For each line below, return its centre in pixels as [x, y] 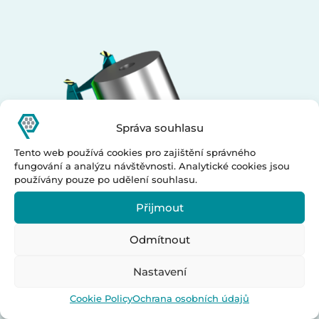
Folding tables [159, 290]
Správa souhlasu [159, 127]
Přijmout [159, 207]
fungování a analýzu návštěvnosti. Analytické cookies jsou [152, 166]
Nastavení [159, 271]
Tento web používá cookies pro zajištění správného [135, 152]
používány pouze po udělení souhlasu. [106, 179]
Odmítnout [159, 239]
